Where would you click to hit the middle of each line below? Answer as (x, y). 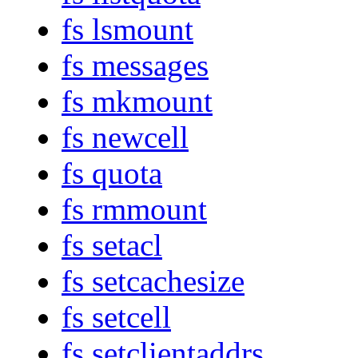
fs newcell (125, 137)
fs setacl (112, 245)
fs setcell (116, 317)
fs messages (135, 66)
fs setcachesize (153, 281)
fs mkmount (137, 101)
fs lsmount (127, 30)
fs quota (112, 173)
